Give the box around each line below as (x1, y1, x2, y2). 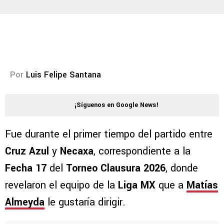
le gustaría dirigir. (44, 195, 125, 210)
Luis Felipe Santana (26, 69, 101, 81)
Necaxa (60, 144, 93, 159)
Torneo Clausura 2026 (63, 161, 165, 176)
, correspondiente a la (93, 144, 190, 159)
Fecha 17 (5, 161, 46, 176)
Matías (186, 178, 218, 193)
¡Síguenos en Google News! (74, 100, 158, 110)
